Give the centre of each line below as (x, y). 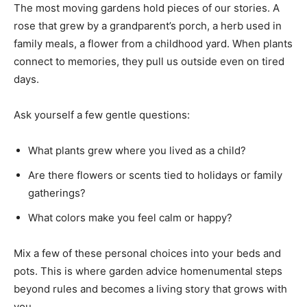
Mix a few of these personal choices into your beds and (147, 253)
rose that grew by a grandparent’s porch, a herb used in (148, 26)
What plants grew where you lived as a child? (137, 150)
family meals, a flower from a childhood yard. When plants (153, 44)
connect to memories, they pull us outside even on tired (149, 61)
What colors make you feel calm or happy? (130, 218)
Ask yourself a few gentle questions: (102, 115)
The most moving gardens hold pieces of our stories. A (147, 8)
